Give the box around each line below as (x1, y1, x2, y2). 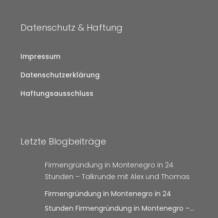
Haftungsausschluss (20, 89, 93, 99)
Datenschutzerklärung (20, 70, 100, 80)
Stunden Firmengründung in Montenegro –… (44, 203, 194, 214)
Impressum (20, 52, 60, 62)
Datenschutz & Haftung (20, 21, 123, 34)
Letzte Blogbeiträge (20, 135, 106, 148)
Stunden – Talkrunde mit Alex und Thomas (44, 172, 190, 182)
